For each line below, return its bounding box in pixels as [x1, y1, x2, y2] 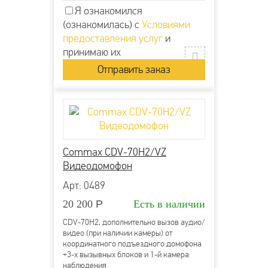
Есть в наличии [133, 198, 205, 211]
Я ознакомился [75, 5, 142, 18]
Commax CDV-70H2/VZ [63, 146, 166, 159]
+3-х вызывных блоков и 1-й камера [63, 249, 189, 260]
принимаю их [63, 46, 121, 59]
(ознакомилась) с [63, 19, 142, 32]
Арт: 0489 [63, 179, 105, 193]
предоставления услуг [63, 32, 163, 45]
